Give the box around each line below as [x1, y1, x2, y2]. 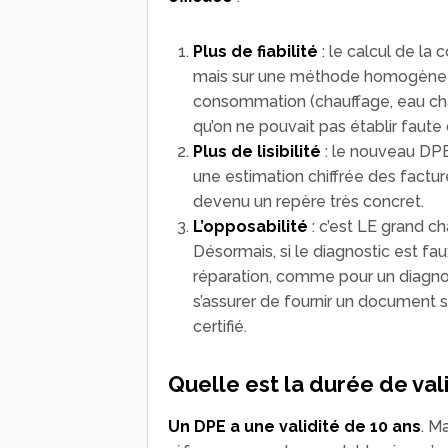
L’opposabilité [193, 216, 308, 236]
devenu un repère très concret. [193, 191, 424, 211]
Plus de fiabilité [193, 41, 318, 61]
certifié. [193, 316, 247, 336]
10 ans [370, 416, 421, 436]
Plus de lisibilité [193, 141, 321, 161]
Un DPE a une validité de [168, 416, 366, 436]
